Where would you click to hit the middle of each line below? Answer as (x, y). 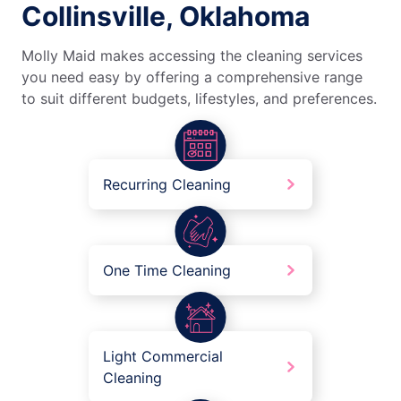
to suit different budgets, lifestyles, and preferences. (199, 99)
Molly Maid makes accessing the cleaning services (192, 56)
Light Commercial (163, 357)
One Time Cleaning (167, 271)
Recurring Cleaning (167, 185)
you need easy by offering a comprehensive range (192, 77)
